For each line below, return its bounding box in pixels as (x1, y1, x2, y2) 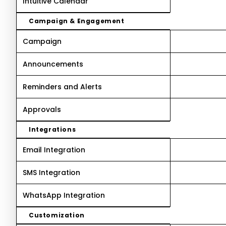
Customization (29, 211, 85, 219)
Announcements (23, 59, 83, 69)
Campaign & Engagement (29, 17, 125, 25)
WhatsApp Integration (23, 190, 105, 200)
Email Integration (23, 145, 85, 155)
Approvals (23, 104, 61, 115)
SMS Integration (23, 167, 80, 178)
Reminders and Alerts (23, 82, 102, 92)
